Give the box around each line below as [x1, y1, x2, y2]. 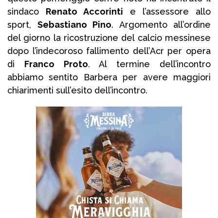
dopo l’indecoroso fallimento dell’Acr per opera [7, 46, 211, 56]
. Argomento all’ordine [111, 19, 211, 30]
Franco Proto [24, 59, 88, 70]
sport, [7, 19, 37, 30]
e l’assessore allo [123, 6, 211, 17]
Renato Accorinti [46, 6, 123, 17]
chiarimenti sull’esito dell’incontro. [7, 85, 147, 96]
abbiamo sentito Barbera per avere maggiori [7, 72, 211, 83]
